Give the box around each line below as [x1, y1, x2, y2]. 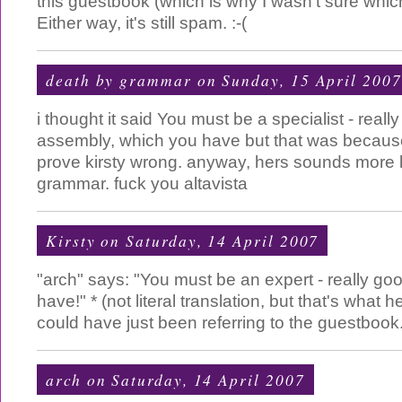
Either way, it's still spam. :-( [37, 13, 247, 32]
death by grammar [46, 69, 192, 91]
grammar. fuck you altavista [37, 174, 248, 193]
